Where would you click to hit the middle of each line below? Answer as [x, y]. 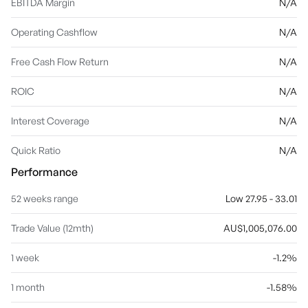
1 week [25, 257]
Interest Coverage [50, 121]
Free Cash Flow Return [60, 62]
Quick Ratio [36, 150]
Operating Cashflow [54, 32]
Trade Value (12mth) [52, 228]
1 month [28, 287]
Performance [44, 172]
